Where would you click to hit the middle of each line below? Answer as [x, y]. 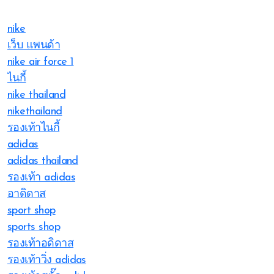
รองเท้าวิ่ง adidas [47, 260]
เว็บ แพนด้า [34, 46]
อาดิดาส [27, 194]
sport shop [31, 211]
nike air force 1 [41, 62]
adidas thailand [43, 161]
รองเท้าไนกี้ [34, 128]
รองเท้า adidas [41, 178]
